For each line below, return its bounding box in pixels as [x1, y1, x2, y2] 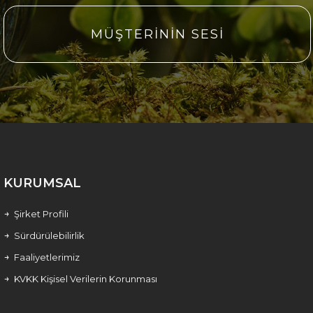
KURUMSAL [3, 175, 81, 191]
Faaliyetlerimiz [14, 251, 80, 263]
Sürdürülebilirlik [14, 229, 85, 241]
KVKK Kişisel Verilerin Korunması [14, 272, 157, 284]
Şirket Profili [14, 208, 68, 219]
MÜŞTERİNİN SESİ [90, 26, 224, 42]
